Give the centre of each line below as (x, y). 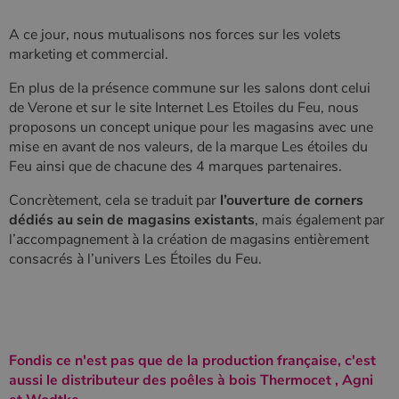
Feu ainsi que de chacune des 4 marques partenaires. (175, 166)
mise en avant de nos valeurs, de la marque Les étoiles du (188, 147)
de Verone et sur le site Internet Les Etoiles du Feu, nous (184, 107)
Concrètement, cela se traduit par (113, 200)
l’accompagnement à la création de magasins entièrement (189, 239)
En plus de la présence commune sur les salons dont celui (190, 88)
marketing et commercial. (89, 54)
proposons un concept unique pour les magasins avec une (191, 127)
